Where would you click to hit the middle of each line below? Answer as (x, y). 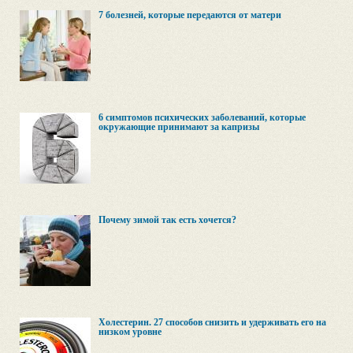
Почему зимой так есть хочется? (167, 220)
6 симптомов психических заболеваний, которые (202, 117)
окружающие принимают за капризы (179, 127)
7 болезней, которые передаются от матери (190, 15)
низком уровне (130, 332)
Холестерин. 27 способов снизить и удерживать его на (212, 322)
